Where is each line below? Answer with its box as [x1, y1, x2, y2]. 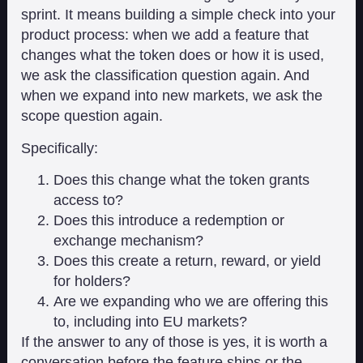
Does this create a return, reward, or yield [53, 253, 322, 269]
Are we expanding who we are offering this [53, 293, 329, 310]
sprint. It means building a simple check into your [21, 6, 336, 23]
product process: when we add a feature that [21, 27, 310, 44]
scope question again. [21, 108, 164, 125]
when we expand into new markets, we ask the [21, 88, 323, 105]
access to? [53, 192, 124, 208]
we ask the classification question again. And [21, 67, 310, 84]
